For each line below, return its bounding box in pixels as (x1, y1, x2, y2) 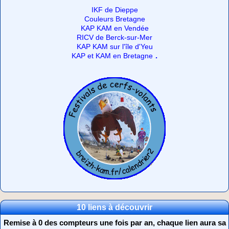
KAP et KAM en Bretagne (72, 52, 153, 60)
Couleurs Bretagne (84, 15, 145, 23)
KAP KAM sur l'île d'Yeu (76, 42, 153, 51)
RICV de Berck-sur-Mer (77, 33, 152, 41)
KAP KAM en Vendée (80, 24, 149, 32)
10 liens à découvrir (77, 202, 152, 212)
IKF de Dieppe (91, 6, 138, 14)
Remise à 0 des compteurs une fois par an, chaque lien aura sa (3, 218, 226, 227)
